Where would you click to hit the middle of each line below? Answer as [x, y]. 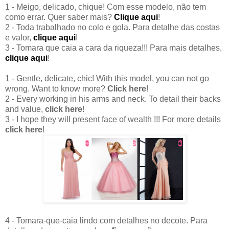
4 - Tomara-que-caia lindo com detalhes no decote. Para [106, 221]
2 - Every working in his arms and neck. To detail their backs [113, 99]
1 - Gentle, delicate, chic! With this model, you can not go [107, 79]
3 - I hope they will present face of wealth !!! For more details [113, 120]
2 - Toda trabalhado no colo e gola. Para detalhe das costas [112, 28]
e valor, [19, 38]
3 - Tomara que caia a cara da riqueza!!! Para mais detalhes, [113, 48]
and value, [25, 109]
